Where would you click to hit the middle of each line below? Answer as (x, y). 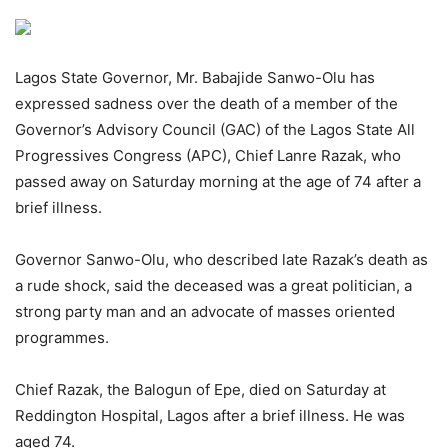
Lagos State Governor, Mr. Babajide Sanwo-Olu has (195, 78)
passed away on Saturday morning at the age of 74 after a (218, 182)
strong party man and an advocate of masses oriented (205, 312)
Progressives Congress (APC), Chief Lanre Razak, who (208, 156)
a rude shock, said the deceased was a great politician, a (213, 286)
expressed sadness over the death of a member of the (206, 104)
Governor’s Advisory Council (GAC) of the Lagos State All (215, 130)
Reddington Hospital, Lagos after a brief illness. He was (210, 416)
